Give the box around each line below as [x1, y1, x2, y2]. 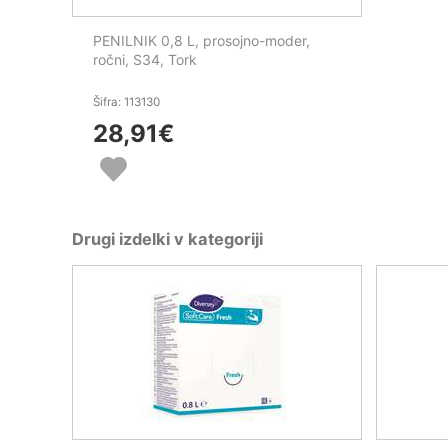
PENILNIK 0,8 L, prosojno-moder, [93, 31, 310, 49]
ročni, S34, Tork [93, 50, 197, 68]
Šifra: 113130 [93, 94, 160, 109]
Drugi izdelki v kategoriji [72, 228, 263, 249]
